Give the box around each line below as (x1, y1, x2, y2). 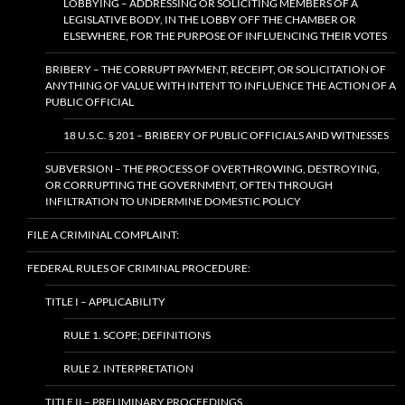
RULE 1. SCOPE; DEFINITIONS (63, 328, 211, 342)
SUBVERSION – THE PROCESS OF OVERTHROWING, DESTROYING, (45, 162, 380, 175)
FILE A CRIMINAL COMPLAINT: (27, 228, 179, 241)
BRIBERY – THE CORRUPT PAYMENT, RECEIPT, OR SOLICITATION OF (45, 62, 386, 76)
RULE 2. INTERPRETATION (63, 362, 193, 375)
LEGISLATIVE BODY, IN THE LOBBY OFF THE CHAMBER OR (63, 13, 356, 26)
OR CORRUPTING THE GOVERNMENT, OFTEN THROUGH (45, 178, 333, 192)
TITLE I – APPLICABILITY (45, 295, 165, 308)
